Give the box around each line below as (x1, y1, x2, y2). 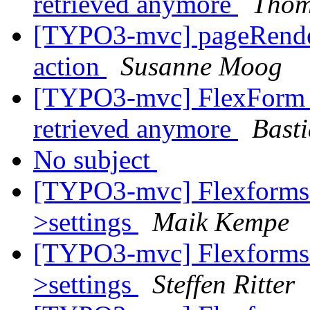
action (33, 51, 107, 82)
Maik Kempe (152, 207, 289, 237)
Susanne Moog (120, 51, 282, 82)
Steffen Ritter (152, 269, 295, 300)
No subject (33, 145, 157, 175)
